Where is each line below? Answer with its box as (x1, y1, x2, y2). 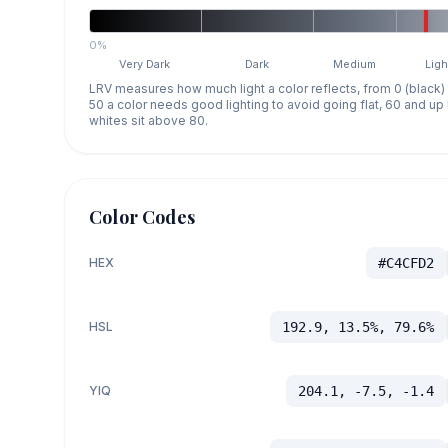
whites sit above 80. (89, 112, 208, 128)
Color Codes (89, 204, 195, 229)
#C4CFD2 (377, 254, 434, 271)
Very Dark (119, 56, 171, 71)
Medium (333, 56, 377, 71)
